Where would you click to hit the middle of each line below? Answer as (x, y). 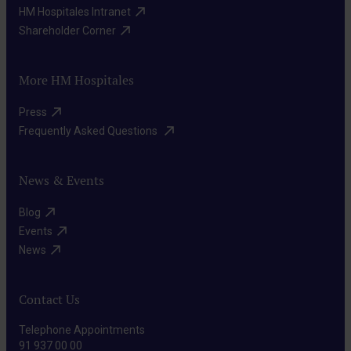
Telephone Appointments (82, 330)
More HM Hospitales (76, 81)
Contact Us (49, 300)
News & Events (62, 181)
